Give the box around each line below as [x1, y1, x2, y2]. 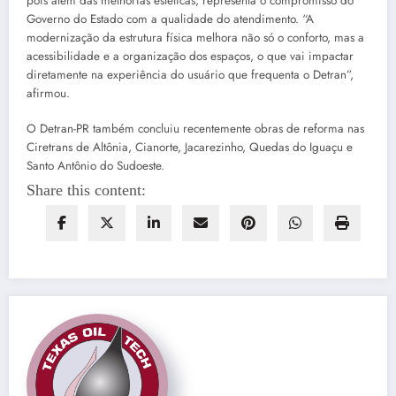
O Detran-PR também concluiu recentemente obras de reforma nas [27, 119, 364, 137]
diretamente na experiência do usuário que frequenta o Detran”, [27, 65, 354, 83]
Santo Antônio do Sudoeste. [27, 156, 164, 174]
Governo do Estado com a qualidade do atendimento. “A [27, 10, 314, 27]
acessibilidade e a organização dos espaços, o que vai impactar [27, 47, 354, 65]
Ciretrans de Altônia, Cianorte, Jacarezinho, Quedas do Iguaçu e [27, 138, 353, 156]
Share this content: [27, 180, 146, 199]
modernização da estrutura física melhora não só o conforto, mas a [27, 28, 364, 46]
